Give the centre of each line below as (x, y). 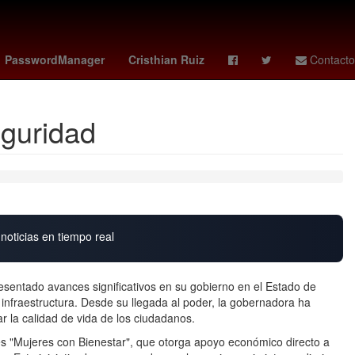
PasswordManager (55, 59)
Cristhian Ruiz (166, 59)
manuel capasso (205, 54)
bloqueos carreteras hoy (89, 54)
